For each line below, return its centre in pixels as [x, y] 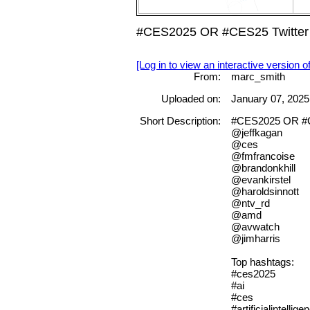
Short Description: [180, 121]
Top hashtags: [262, 262]
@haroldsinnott [265, 192]
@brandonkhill [263, 168]
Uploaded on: [191, 99]
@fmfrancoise [263, 156]
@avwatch [255, 227]
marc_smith [258, 76]
